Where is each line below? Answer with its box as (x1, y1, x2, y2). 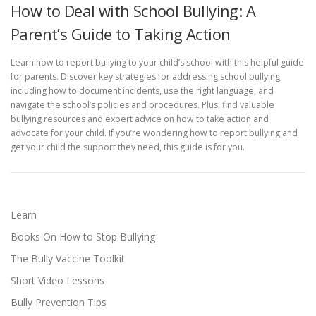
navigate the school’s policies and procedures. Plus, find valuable (11, 98, 274, 111)
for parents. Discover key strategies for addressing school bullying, (11, 70, 282, 83)
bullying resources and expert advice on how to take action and (11, 112, 269, 125)
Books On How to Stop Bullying (11, 229, 155, 243)
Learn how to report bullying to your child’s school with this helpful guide (11, 56, 304, 68)
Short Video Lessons (11, 273, 104, 287)
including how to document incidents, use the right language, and (11, 84, 274, 97)
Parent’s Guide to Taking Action (11, 23, 231, 45)
